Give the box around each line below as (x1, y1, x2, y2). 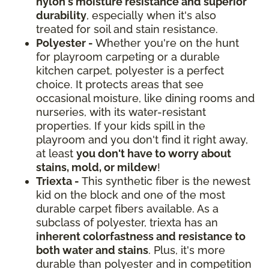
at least (36, 147, 76, 160)
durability (36, 9, 86, 22)
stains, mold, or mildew (36, 161, 157, 174)
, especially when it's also (86, 9, 216, 22)
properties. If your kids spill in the (36, 119, 205, 133)
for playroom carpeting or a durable (36, 50, 220, 64)
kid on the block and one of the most (36, 189, 225, 202)
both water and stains (36, 244, 148, 257)
